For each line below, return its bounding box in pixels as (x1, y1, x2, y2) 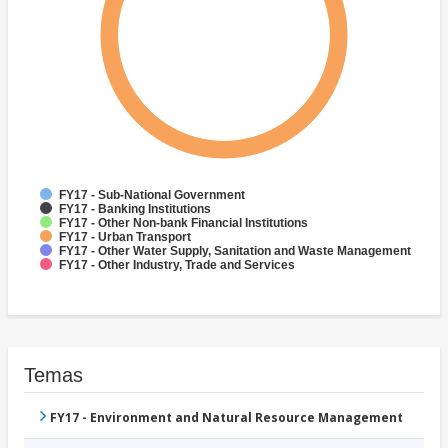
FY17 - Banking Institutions (59, 202, 211, 217)
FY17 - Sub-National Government (59, 188, 245, 203)
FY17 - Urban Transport (59, 230, 191, 245)
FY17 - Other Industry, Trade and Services (59, 258, 295, 273)
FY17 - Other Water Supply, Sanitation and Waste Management (59, 244, 411, 259)
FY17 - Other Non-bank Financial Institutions (59, 216, 308, 231)
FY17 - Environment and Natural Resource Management (50, 409, 403, 427)
